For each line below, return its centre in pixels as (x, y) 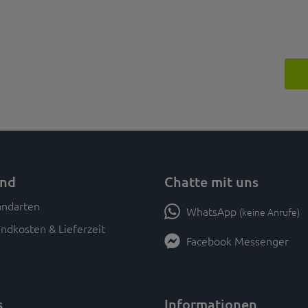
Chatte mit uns (211, 181)
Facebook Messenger (236, 240)
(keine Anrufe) (269, 211)
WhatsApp (211, 211)
